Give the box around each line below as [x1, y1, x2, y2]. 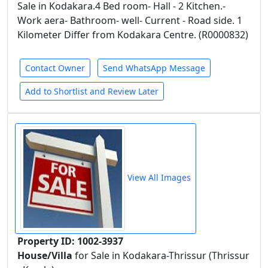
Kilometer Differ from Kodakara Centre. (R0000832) [17, 28, 248, 41]
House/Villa [17, 249, 75, 262]
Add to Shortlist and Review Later [25, 86, 159, 97]
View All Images [125, 172, 191, 184]
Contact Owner [25, 62, 85, 74]
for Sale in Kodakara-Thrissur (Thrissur [75, 249, 249, 262]
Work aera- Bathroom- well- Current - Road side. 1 [17, 14, 242, 27]
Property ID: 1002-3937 [17, 234, 123, 248]
